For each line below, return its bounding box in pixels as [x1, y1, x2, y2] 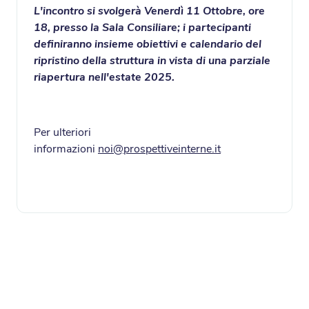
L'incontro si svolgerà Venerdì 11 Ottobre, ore [34, 3, 265, 19]
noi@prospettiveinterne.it [98, 141, 221, 157]
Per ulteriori [34, 125, 91, 141]
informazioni [34, 141, 98, 157]
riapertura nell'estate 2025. [34, 70, 175, 86]
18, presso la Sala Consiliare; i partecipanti [34, 20, 251, 36]
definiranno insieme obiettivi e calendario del [34, 37, 261, 52]
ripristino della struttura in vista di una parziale [34, 53, 270, 69]
